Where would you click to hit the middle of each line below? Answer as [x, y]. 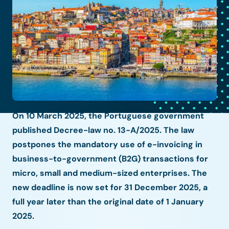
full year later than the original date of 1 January [108, 201]
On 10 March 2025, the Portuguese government [108, 116]
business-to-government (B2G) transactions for [110, 158]
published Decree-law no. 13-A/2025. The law [103, 130]
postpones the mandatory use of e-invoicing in [107, 144]
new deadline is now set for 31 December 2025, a [110, 187]
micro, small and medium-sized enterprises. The [110, 173]
